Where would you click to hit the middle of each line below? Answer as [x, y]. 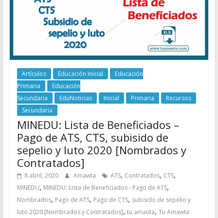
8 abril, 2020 [41, 176]
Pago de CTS [110, 200]
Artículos [34, 74]
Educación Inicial [80, 74]
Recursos [178, 98]
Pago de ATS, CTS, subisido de [92, 137]
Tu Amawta [174, 212]
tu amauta [141, 212]
